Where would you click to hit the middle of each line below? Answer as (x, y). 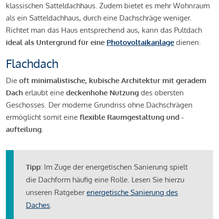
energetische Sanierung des (132, 192)
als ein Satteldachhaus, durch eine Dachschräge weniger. (99, 18)
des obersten (161, 92)
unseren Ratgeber (56, 192)
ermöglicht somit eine (43, 117)
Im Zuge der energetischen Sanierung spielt (115, 167)
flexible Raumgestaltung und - (132, 117)
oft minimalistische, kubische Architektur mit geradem (113, 80)
